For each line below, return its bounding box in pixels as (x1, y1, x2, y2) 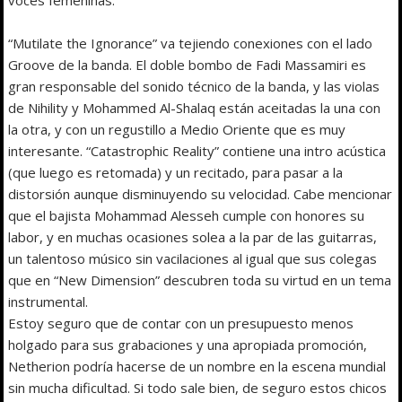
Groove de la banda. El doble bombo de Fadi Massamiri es (8, 55, 367, 74)
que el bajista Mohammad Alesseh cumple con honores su (8, 205, 365, 224)
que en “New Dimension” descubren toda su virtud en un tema (8, 270, 392, 289)
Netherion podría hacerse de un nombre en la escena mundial (8, 356, 387, 375)
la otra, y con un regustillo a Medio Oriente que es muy (8, 119, 346, 138)
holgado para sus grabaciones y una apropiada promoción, (8, 335, 368, 354)
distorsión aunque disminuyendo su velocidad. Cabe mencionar (8, 184, 393, 203)
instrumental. (8, 292, 89, 310)
